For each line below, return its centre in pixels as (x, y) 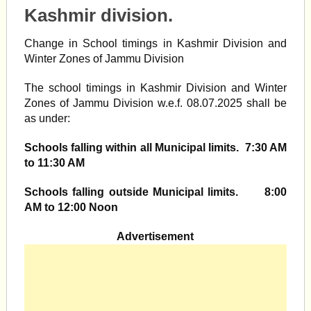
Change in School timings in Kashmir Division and (155, 43)
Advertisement (155, 236)
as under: (47, 118)
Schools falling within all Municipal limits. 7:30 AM (155, 148)
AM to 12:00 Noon (71, 207)
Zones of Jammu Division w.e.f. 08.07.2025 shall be (155, 103)
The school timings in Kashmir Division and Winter (155, 88)
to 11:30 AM (54, 163)
